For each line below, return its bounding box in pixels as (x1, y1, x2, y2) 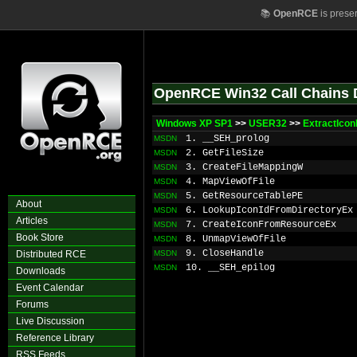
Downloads (16, 265, 65, 277)
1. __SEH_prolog (186, 133, 269, 144)
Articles (16, 215, 48, 226)
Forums (16, 299, 49, 310)
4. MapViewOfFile (186, 176, 275, 187)
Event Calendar (16, 282, 84, 293)
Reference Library (16, 332, 94, 343)
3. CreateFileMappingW (186, 162, 303, 173)
